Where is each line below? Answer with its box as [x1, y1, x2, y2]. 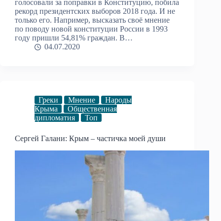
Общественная [68, 105, 117, 113]
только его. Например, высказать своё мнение [15, 16, 170, 25]
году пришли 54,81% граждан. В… [15, 34, 133, 42]
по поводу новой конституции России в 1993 [15, 25, 168, 34]
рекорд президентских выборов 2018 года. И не [15, 7, 175, 16]
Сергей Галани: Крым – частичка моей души [15, 134, 166, 143]
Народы [105, 96, 132, 105]
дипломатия [35, 113, 75, 122]
